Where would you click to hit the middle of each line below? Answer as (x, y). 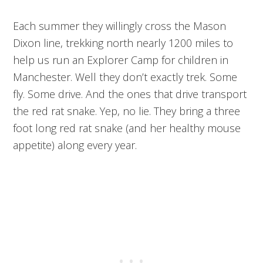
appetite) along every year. (75, 145)
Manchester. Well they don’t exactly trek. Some (125, 77)
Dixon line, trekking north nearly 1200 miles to (123, 43)
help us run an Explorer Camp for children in (121, 60)
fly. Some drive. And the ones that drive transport (130, 94)
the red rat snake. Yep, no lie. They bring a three (127, 111)
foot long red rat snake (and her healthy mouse (127, 128)
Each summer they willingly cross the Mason (120, 26)
